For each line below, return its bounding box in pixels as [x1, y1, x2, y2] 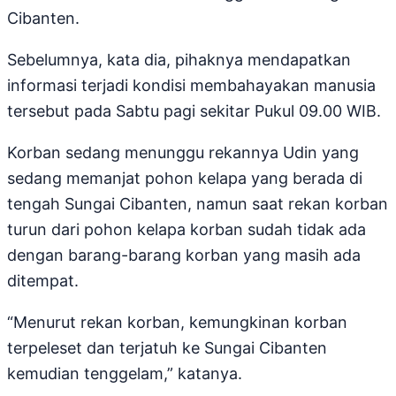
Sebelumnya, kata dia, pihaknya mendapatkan [7, 50, 351, 70]
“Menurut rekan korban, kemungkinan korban [7, 313, 347, 332]
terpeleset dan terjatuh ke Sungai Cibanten [7, 339, 327, 358]
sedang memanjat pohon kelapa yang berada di [7, 169, 362, 188]
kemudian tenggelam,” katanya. [7, 364, 242, 384]
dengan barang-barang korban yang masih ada [7, 246, 361, 265]
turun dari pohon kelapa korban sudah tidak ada [7, 220, 366, 240]
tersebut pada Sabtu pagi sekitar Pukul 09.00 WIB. [7, 102, 381, 121]
